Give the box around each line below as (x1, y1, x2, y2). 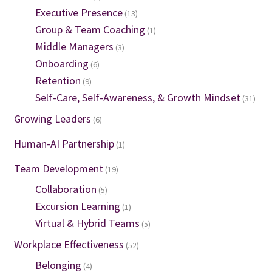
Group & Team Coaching (35, 22, 145, 37)
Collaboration (35, 182, 97, 197)
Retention (35, 73, 81, 88)
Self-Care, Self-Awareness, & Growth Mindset (35, 90, 240, 105)
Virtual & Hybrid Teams (35, 216, 140, 231)
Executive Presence (35, 5, 123, 20)
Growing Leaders (13, 112, 91, 126)
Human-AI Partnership (13, 137, 114, 151)
